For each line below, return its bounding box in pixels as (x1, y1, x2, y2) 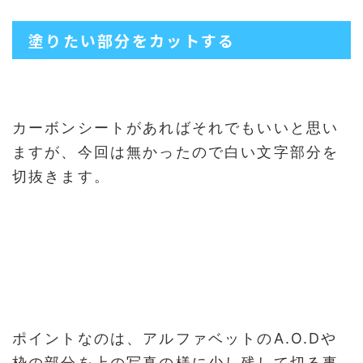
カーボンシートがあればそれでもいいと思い (12, 119, 340, 136)
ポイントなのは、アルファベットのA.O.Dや (12, 330, 338, 347)
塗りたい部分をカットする (28, 29, 236, 51)
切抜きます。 (12, 168, 110, 185)
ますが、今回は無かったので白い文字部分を (12, 143, 340, 160)
